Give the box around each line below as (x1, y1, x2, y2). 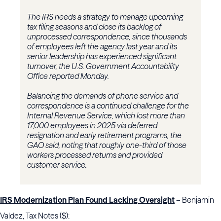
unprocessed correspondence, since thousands (27, 32, 187, 42)
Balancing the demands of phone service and (27, 91, 178, 101)
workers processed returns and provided (27, 150, 162, 160)
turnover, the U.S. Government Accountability (27, 61, 179, 72)
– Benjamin (175, 195, 214, 205)
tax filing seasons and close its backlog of (27, 22, 161, 32)
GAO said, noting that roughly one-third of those (27, 140, 186, 150)
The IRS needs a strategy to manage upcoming (27, 12, 183, 22)
